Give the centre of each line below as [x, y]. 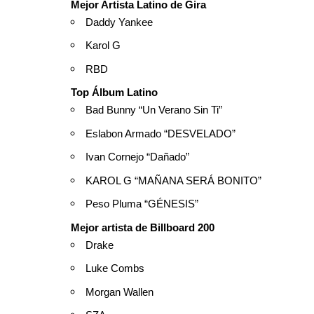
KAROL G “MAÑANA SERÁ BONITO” [173, 180]
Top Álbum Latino [114, 93]
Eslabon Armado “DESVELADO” [161, 133]
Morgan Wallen [120, 292]
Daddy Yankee [119, 22]
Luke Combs [115, 268]
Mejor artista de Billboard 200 [143, 227]
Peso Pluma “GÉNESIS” [142, 204]
